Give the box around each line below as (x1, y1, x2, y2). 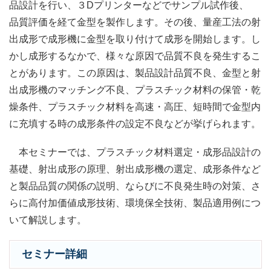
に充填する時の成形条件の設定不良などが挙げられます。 (9, 118, 261, 129)
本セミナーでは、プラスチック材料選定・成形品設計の (9, 146, 261, 157)
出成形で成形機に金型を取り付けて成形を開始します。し (9, 33, 261, 44)
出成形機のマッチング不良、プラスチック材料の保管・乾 (9, 84, 261, 95)
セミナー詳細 (22, 248, 87, 261)
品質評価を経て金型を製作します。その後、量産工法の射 (9, 16, 261, 27)
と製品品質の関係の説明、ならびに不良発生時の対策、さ (9, 180, 261, 191)
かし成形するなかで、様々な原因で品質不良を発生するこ (9, 50, 261, 61)
